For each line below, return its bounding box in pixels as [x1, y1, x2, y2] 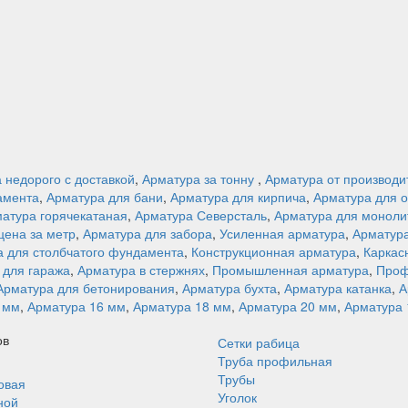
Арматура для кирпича [170, 188, 306, 206]
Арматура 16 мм [27, 297, 126, 315]
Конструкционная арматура [191, 242, 356, 260]
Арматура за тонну [142, 169, 258, 188]
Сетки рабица [218, 333, 300, 352]
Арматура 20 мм [239, 297, 337, 315]
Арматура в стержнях [77, 260, 205, 279]
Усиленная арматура [219, 224, 345, 242]
